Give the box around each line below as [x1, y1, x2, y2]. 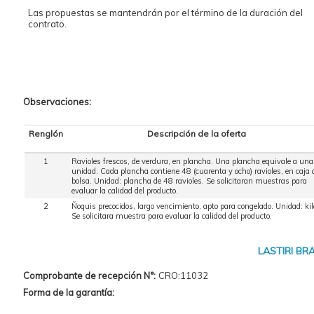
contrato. [27, 18, 67, 30]
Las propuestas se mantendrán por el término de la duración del [27, 7, 303, 19]
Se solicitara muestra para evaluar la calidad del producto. [71, 211, 272, 221]
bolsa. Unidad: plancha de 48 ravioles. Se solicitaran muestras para [71, 176, 307, 186]
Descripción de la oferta [147, 128, 246, 139]
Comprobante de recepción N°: [22, 270, 156, 282]
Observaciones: [22, 96, 91, 108]
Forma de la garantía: [22, 287, 114, 299]
